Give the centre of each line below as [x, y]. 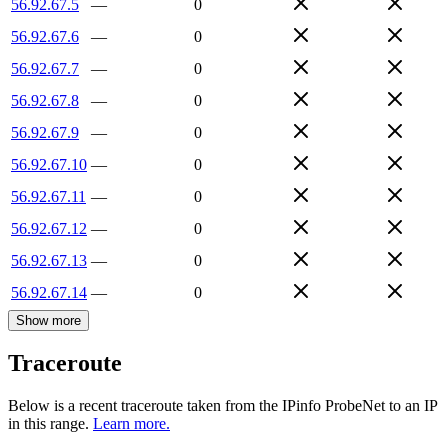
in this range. [48, 424]
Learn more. [131, 424]
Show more [48, 320]
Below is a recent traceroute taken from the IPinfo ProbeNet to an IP [222, 406]
